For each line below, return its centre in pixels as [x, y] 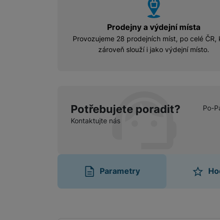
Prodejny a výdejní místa [154, 27]
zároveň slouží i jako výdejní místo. [154, 50]
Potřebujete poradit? [125, 109]
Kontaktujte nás [95, 120]
